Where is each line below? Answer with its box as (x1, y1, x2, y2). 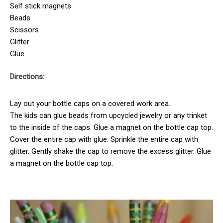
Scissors (10, 25, 39, 34)
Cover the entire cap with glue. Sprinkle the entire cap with (10, 135, 198, 144)
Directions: (10, 72, 44, 82)
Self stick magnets (10, 1, 71, 10)
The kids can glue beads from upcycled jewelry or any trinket (10, 111, 207, 120)
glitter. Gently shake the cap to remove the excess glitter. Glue (10, 147, 211, 156)
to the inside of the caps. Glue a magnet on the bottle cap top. (10, 123, 213, 132)
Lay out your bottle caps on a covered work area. (10, 99, 170, 109)
